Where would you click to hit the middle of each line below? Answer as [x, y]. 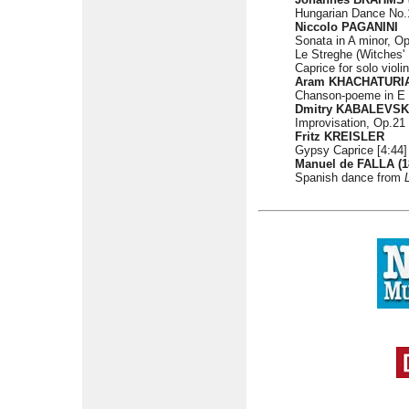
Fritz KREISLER [340, 136]
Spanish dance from [350, 178]
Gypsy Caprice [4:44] [351, 150]
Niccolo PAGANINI [346, 27]
